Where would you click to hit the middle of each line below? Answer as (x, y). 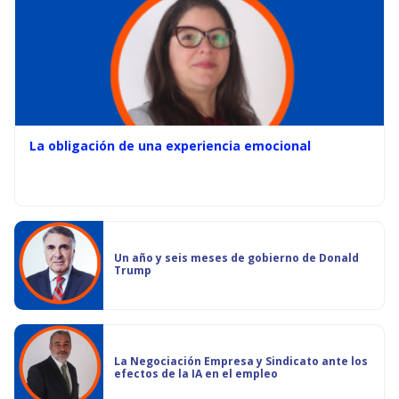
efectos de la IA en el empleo (196, 374)
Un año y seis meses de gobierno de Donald (236, 258)
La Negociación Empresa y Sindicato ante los (241, 361)
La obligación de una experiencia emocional (170, 146)
